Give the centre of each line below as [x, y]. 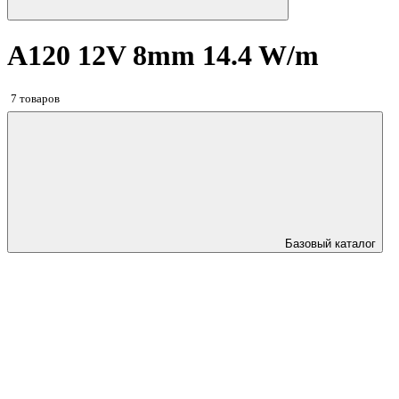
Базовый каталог [330, 244]
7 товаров [35, 98]
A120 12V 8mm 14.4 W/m [163, 56]
